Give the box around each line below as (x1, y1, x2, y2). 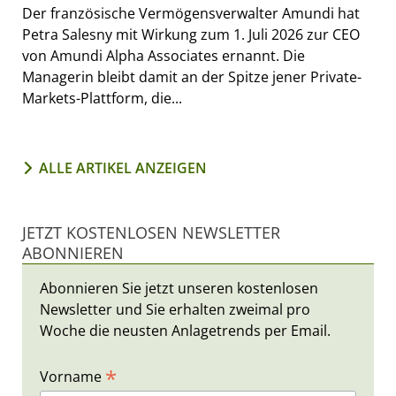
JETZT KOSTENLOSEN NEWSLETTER (22, 222, 280, 244)
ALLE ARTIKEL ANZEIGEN (39, 158, 207, 179)
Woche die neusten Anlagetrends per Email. (40, 321, 331, 341)
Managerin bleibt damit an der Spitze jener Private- (22, 67, 362, 88)
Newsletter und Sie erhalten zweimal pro (40, 300, 310, 320)
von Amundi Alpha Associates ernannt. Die (22, 46, 305, 66)
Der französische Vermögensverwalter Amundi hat (22, 4, 360, 24)
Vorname (40, 367, 105, 387)
